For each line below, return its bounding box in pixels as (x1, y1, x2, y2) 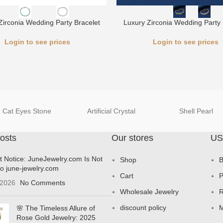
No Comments (20, 179, 65, 187)
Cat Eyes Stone (2, 107, 51, 115)
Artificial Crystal (87, 107, 136, 115)
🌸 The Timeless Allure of (16, 204, 95, 212)
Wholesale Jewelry (120, 188, 179, 196)
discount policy (120, 204, 166, 212)
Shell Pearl (179, 107, 214, 115)
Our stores (111, 133, 153, 143)
